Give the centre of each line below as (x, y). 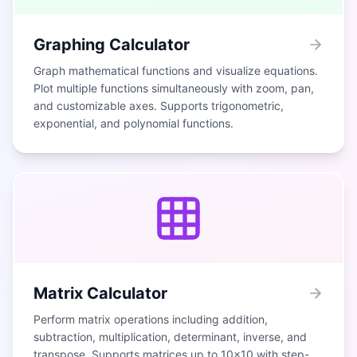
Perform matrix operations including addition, (151, 319)
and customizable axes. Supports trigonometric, (159, 106)
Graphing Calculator (112, 45)
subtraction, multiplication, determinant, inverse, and (170, 337)
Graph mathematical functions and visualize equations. (176, 71)
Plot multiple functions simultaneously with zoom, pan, (174, 88)
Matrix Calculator (100, 293)
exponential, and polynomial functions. (133, 123)
